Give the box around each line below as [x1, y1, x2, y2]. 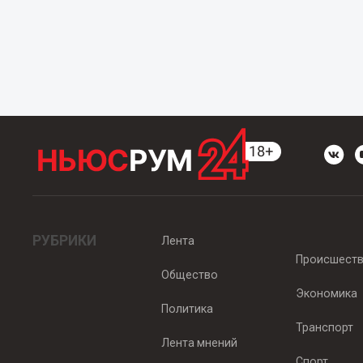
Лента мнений [161, 336, 238, 349]
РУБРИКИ [32, 233, 97, 249]
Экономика [296, 287, 358, 300]
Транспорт [296, 321, 354, 334]
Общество [161, 268, 219, 281]
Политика [161, 302, 214, 315]
